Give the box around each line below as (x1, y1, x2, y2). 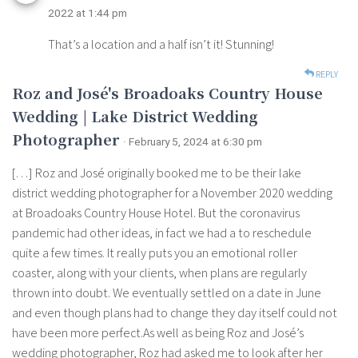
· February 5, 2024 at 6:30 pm (123, 135, 262, 149)
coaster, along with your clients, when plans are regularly (12, 265, 307, 282)
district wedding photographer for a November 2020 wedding (12, 185, 332, 202)
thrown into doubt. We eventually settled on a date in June (12, 284, 321, 302)
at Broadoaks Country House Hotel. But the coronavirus (12, 205, 300, 222)
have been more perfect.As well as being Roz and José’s (12, 324, 304, 342)
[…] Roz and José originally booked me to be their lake (12, 165, 301, 182)
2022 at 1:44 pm (48, 6, 127, 20)
